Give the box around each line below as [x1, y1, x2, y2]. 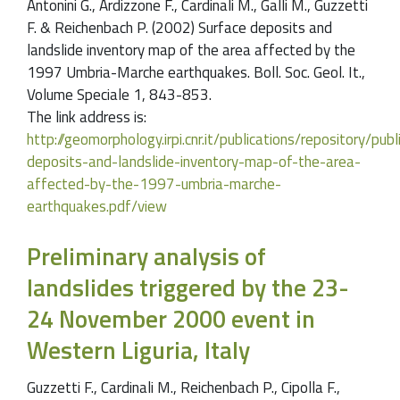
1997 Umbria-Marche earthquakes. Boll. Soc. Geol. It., [27, 61, 365, 85]
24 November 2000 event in [27, 300, 315, 337]
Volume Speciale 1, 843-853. [27, 83, 212, 107]
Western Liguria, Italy [27, 331, 250, 369]
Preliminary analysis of [27, 237, 266, 275]
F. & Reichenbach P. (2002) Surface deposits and [27, 16, 332, 40]
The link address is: [27, 105, 146, 129]
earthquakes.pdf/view [27, 195, 167, 219]
